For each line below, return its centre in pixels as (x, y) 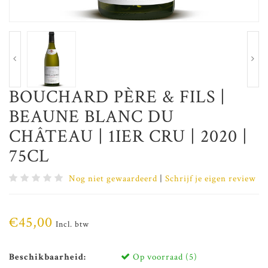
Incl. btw (72, 225)
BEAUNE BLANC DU (92, 117)
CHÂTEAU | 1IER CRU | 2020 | (128, 137)
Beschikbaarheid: (48, 257)
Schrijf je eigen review (211, 179)
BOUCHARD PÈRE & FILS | (117, 98)
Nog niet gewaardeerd (113, 179)
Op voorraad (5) (164, 257)
